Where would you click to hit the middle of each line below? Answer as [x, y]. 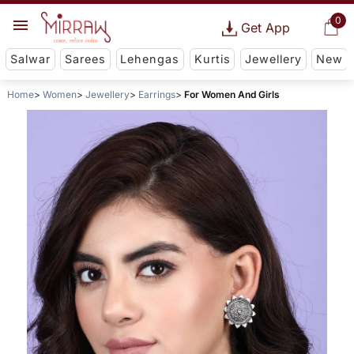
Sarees [86, 59]
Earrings [156, 95]
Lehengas [150, 59]
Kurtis [212, 59]
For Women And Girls [232, 95]
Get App [265, 28]
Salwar [30, 59]
